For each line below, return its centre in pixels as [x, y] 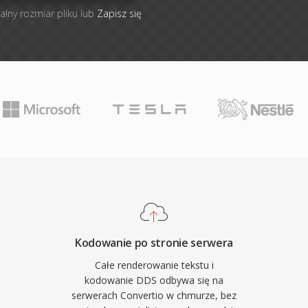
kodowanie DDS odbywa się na [154, 280]
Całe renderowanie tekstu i [154, 265]
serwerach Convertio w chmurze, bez [154, 295]
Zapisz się [119, 13]
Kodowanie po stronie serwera [154, 243]
